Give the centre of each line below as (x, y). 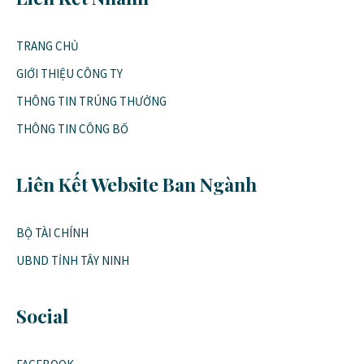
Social (42, 316)
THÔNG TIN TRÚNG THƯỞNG (91, 101)
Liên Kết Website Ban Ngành (136, 184)
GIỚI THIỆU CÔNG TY (69, 74)
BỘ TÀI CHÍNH (52, 233)
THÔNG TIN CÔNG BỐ (72, 129)
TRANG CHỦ (48, 46)
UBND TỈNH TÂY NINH (73, 260)
